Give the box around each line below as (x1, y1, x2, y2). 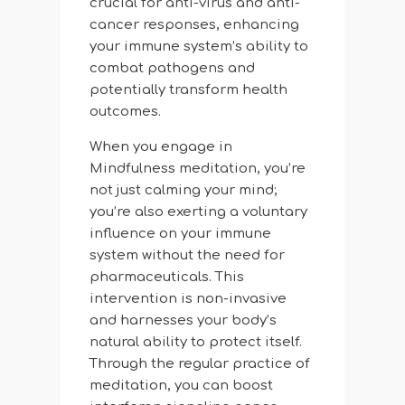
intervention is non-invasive (89, 291, 287, 307)
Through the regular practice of (89, 356, 310, 372)
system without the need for (89, 248, 285, 264)
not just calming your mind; (89, 183, 278, 199)
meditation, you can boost (89, 378, 273, 394)
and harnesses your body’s (89, 313, 277, 329)
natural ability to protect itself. (89, 334, 302, 351)
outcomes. (89, 104, 161, 120)
